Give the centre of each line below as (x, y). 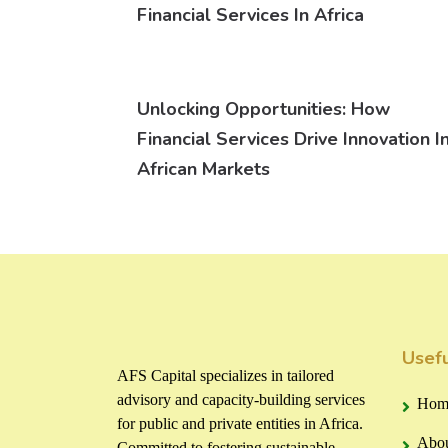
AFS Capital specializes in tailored (225, 376)
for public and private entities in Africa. (240, 424)
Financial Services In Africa (250, 15)
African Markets (203, 169)
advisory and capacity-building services (241, 400)
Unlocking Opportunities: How (263, 109)
